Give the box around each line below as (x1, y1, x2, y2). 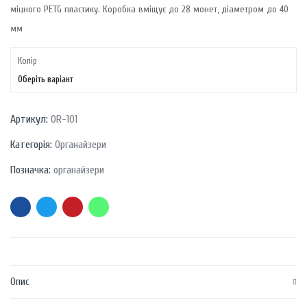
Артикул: (10, 113, 51, 125)
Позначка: (10, 164, 53, 176)
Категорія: (10, 138, 55, 151)
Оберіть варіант (18, 74, 73, 84)
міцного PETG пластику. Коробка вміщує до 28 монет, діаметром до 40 (10, 3, 288, 15)
